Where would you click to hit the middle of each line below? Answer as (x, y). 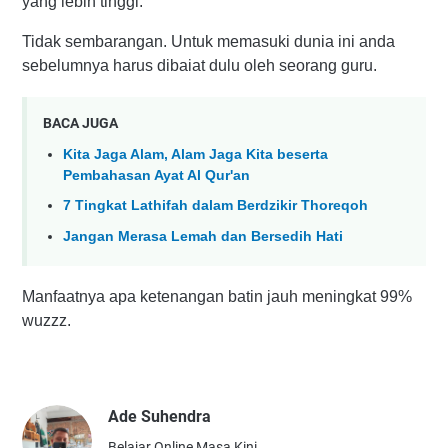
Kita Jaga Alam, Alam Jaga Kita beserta (195, 153)
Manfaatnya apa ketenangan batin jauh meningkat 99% (217, 297)
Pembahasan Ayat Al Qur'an (156, 174)
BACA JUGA (80, 122)
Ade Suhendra (159, 417)
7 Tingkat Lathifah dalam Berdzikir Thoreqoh (215, 205)
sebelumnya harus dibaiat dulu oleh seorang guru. (201, 65)
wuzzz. (48, 321)
